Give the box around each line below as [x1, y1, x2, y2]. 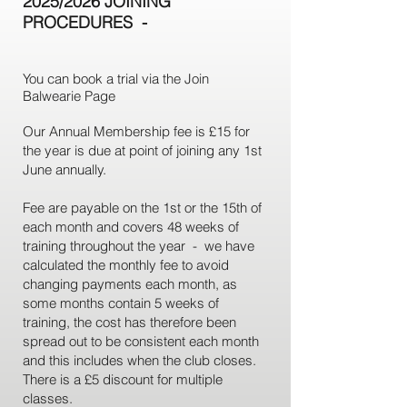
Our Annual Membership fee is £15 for [23, 123, 250, 140]
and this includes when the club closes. [23, 352, 260, 369]
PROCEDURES [23, 12, 133, 33]
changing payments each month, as [23, 275, 237, 293]
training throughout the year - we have [23, 237, 254, 254]
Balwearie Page [23, 87, 119, 104]
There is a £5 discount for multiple [23, 371, 223, 388]
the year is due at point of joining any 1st [23, 142, 262, 159]
